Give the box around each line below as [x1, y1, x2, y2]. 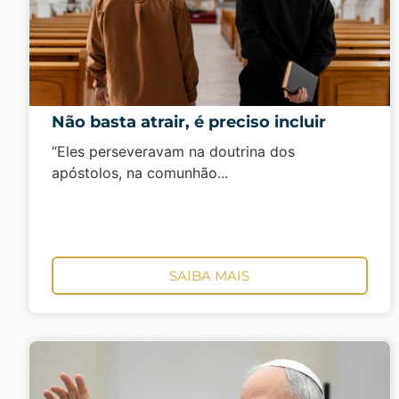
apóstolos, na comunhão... [52, 164, 228, 183]
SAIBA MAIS [169, 266, 250, 284]
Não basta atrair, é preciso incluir [52, 112, 326, 133]
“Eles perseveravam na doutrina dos [52, 142, 295, 161]
